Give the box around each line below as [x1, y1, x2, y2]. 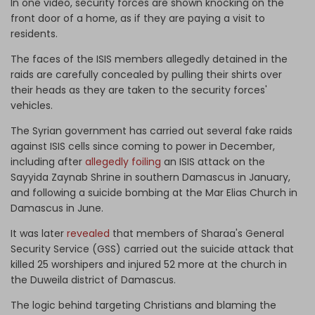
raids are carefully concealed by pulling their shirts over [11, 67, 282, 82]
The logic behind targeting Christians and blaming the [11, 297, 276, 312]
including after [11, 154, 85, 169]
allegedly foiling [85, 154, 161, 169]
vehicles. [11, 98, 53, 112]
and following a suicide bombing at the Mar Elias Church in [11, 185, 297, 200]
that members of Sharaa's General [110, 226, 284, 240]
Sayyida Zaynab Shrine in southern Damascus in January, [11, 169, 290, 184]
